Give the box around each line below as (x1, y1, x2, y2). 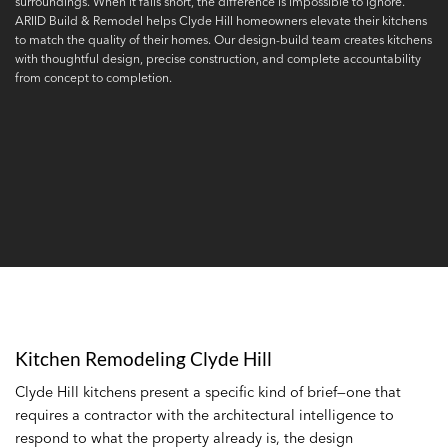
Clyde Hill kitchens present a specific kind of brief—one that (15, 382, 401, 401)
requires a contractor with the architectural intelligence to (15, 405, 394, 424)
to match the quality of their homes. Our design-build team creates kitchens (15, 31, 432, 47)
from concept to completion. (15, 69, 172, 85)
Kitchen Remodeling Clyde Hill (15, 347, 272, 370)
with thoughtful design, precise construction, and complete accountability (15, 50, 421, 66)
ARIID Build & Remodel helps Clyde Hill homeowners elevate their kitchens (15, 12, 427, 28)
